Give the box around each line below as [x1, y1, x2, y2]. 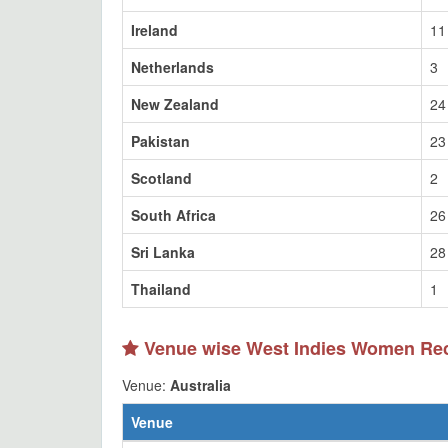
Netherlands [131, 57, 214, 77]
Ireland [131, 20, 178, 40]
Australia [170, 375, 231, 395]
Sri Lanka [131, 242, 195, 262]
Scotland [131, 168, 192, 188]
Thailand [131, 279, 191, 299]
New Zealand [131, 94, 219, 114]
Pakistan [131, 131, 190, 151]
